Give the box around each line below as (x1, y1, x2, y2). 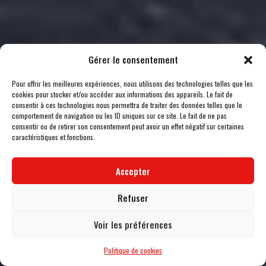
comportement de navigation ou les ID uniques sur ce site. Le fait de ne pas (12, 110, 227, 121)
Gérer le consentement (88, 53, 178, 66)
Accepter (116, 164, 150, 178)
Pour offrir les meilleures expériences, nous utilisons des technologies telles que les (12, 78, 253, 88)
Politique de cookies (104, 245, 162, 255)
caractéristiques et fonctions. (12, 132, 95, 142)
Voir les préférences (94, 217, 172, 231)
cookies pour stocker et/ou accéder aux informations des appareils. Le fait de (12, 89, 233, 99)
